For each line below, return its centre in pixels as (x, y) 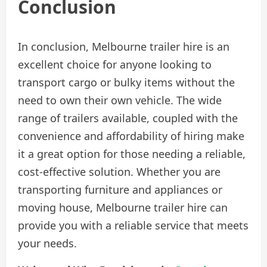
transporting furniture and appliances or (120, 190)
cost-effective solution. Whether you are (119, 172)
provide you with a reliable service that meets (133, 226)
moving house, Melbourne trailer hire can (123, 208)
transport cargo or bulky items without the (126, 83)
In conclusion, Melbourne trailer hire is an (124, 47)
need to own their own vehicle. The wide (120, 100)
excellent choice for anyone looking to (115, 65)
